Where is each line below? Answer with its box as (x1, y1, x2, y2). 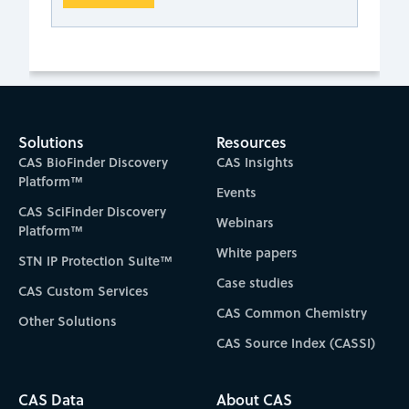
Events (216, 183, 257, 203)
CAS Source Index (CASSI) (216, 333, 376, 353)
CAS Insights (216, 152, 295, 173)
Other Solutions (17, 311, 117, 331)
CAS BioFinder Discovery (17, 152, 168, 173)
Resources (216, 131, 288, 153)
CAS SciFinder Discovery (17, 202, 166, 222)
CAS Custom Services (17, 281, 149, 301)
